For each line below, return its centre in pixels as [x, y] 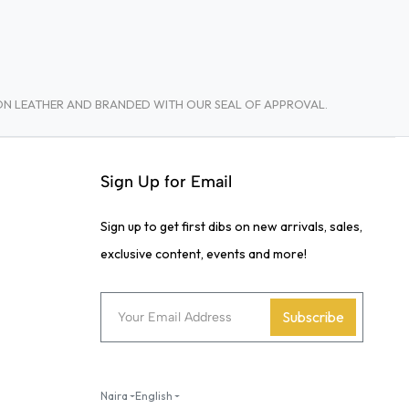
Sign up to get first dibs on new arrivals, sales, [231, 226]
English [153, 395]
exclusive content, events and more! [203, 253]
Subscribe [313, 317]
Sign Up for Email [166, 181]
